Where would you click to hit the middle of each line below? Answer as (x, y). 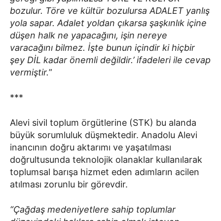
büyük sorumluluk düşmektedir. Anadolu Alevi (104, 135)
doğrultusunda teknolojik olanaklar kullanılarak (106, 159)
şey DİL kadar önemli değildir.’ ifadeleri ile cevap (110, 60)
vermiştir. (29, 72)
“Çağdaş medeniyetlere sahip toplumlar (93, 209)
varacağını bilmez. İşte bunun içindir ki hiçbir (102, 47)
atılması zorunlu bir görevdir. (69, 184)
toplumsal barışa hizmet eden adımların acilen (105, 172)
